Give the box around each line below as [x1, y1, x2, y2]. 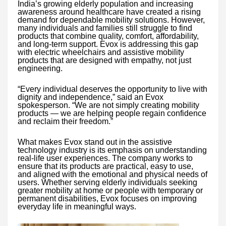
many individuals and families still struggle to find [18, 23, 192, 32]
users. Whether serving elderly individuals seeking [18, 178, 197, 187]
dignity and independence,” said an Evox [18, 92, 163, 101]
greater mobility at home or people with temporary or [18, 186, 203, 195]
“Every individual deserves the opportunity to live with [18, 84, 207, 93]
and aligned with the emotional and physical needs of [18, 169, 207, 179]
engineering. [18, 64, 63, 73]
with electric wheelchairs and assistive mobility [18, 47, 184, 56]
